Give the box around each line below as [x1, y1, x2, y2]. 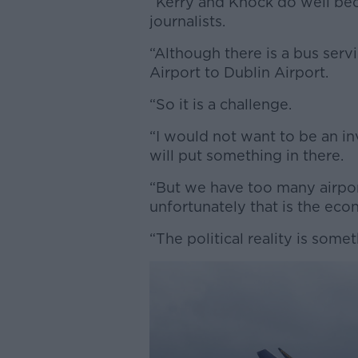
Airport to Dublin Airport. [149, 64, 332, 81]
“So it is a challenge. [149, 96, 292, 113]
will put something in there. [149, 147, 348, 164]
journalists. [149, 13, 229, 30]
